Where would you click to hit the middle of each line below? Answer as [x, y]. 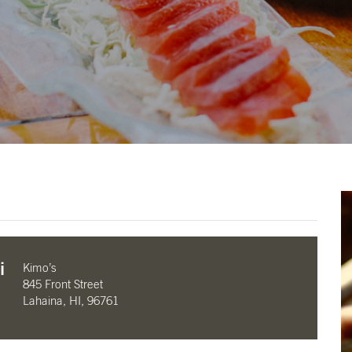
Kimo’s [40, 268]
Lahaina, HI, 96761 [71, 301]
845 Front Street [63, 285]
